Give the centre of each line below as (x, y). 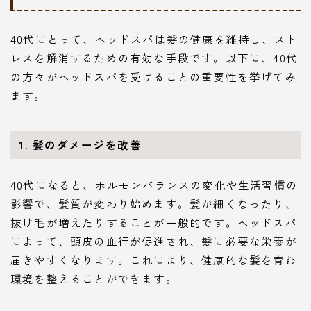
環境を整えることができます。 (94, 279)
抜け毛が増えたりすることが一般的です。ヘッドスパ (154, 222)
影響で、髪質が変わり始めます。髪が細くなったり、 (154, 204)
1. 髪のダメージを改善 (81, 145)
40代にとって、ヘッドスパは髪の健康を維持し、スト (154, 39)
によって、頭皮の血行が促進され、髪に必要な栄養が (154, 241)
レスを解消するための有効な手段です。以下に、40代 (154, 58)
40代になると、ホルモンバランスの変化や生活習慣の (154, 185)
